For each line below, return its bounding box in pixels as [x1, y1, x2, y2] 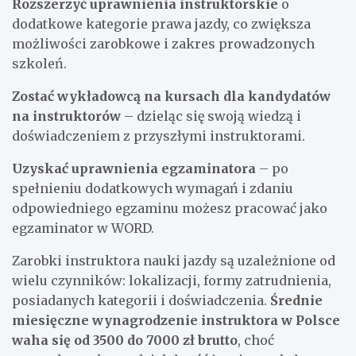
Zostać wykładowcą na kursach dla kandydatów [12, 88, 331, 105]
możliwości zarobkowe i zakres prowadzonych [12, 36, 315, 52]
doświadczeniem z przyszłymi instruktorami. [12, 128, 305, 145]
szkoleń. [12, 56, 67, 72]
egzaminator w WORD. [12, 220, 154, 237]
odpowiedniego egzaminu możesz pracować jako [12, 200, 327, 217]
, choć [238, 332, 274, 349]
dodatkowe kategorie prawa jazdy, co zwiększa [12, 16, 311, 33]
